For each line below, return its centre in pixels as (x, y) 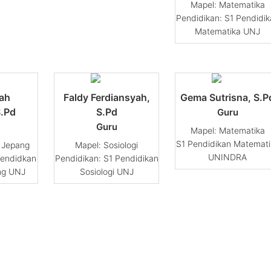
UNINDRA (227, 157)
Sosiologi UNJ (106, 171)
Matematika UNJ (227, 31)
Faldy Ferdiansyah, (106, 97)
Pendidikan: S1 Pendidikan (106, 158)
